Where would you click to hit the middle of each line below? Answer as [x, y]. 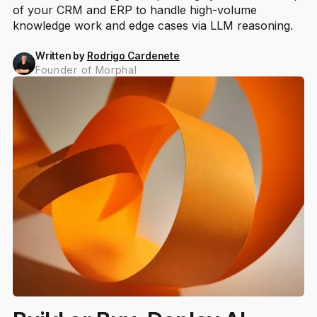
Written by [61, 56]
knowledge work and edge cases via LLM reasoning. [152, 26]
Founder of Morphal [86, 70]
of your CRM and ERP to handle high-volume [134, 10]
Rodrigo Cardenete [133, 56]
